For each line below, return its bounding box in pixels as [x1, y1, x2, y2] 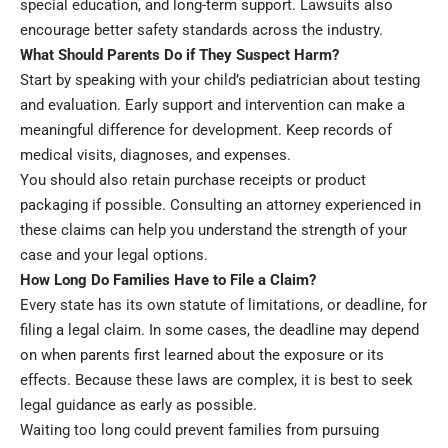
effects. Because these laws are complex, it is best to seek [20, 370, 413, 389]
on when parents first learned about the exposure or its [20, 345, 384, 364]
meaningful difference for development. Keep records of [20, 120, 392, 139]
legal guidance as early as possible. [20, 395, 257, 414]
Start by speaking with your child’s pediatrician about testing [20, 70, 420, 89]
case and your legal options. [20, 245, 208, 264]
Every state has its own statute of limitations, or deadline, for [20, 295, 427, 314]
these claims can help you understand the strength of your [20, 220, 407, 239]
